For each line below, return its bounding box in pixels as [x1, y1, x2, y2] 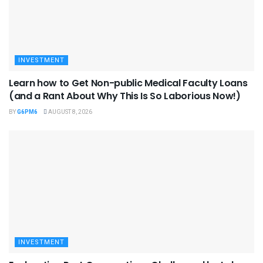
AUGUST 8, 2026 [47, 108, 92, 117]
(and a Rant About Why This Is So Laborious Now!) [9, 89, 241, 103]
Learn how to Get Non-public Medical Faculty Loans [9, 76, 248, 90]
